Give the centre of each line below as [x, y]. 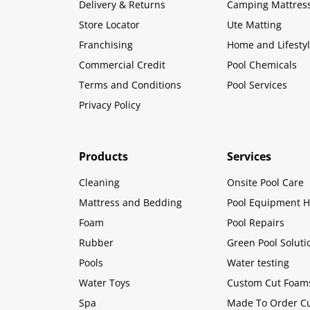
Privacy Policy [110, 104]
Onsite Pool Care [265, 182]
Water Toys [104, 282]
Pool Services [257, 84]
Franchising [106, 44]
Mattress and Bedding [130, 202]
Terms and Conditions [130, 84]
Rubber [96, 242]
